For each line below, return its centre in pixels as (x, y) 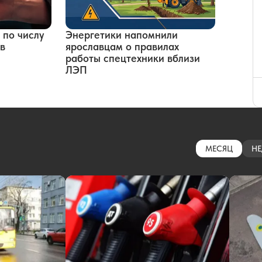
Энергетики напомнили (122, 35)
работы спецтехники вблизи (133, 58)
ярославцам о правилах (122, 47)
